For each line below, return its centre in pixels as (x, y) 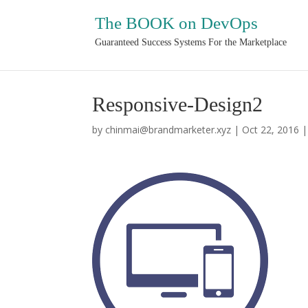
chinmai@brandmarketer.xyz (168, 130)
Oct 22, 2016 (271, 130)
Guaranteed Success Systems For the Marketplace (191, 42)
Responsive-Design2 (178, 104)
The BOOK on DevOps (177, 23)
